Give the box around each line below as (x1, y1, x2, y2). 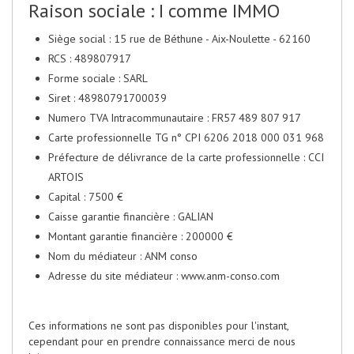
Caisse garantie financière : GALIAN (48, 209, 213, 224)
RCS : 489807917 (48, 51, 131, 66)
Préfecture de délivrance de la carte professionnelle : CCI (48, 150, 324, 165)
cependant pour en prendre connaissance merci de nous (28, 334, 296, 349)
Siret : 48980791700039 (48, 91, 167, 106)
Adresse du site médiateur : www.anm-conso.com (48, 269, 280, 284)
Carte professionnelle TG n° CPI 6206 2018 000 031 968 (48, 130, 324, 145)
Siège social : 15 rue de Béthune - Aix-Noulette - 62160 (48, 32, 311, 47)
